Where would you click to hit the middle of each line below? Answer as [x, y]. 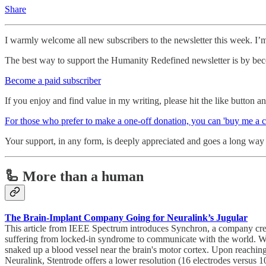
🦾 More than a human [74, 177]
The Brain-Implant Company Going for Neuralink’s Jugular [126, 218]
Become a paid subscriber [53, 80]
